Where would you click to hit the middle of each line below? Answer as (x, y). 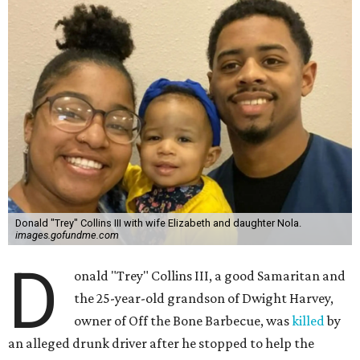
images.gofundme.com (67, 235)
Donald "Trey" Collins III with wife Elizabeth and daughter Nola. (158, 223)
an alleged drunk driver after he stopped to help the (161, 343)
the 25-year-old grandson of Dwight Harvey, (204, 298)
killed (309, 321)
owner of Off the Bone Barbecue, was (183, 321)
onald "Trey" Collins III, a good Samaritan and (210, 276)
